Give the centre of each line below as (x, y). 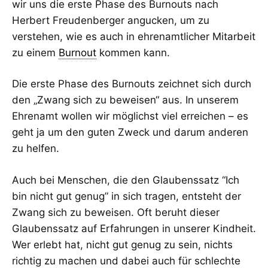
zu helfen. (36, 149)
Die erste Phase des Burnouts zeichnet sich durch (132, 84)
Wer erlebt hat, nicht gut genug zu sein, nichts (122, 244)
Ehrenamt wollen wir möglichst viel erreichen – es (130, 116)
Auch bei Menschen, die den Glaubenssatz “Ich (126, 180)
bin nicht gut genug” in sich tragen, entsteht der (127, 196)
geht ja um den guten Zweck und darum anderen (130, 133)
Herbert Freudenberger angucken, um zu (111, 20)
